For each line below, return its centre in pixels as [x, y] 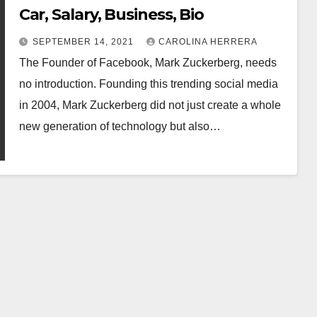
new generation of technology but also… [120, 126]
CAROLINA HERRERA [208, 41]
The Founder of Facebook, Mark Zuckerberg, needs [148, 62]
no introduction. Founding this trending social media [148, 83]
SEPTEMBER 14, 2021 [84, 41]
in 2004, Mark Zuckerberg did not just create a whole [150, 105]
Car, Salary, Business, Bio [111, 14]
